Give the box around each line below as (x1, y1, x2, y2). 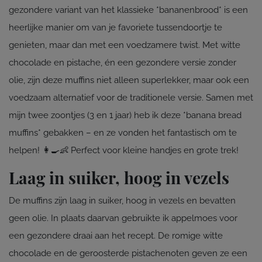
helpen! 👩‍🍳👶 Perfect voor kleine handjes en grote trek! (9, 144, 239, 156)
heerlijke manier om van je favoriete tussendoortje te (9, 22, 222, 33)
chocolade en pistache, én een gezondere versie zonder (9, 57, 236, 68)
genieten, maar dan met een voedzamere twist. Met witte (9, 39, 240, 50)
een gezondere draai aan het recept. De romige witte (9, 230, 223, 241)
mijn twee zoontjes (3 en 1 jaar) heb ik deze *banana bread (9, 109, 242, 120)
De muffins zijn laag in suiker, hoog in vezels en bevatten (9, 195, 236, 206)
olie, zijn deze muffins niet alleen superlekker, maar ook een (9, 74, 249, 85)
